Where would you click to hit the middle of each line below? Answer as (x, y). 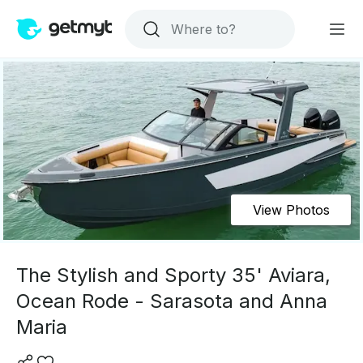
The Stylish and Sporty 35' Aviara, (173, 275)
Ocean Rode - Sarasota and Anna (172, 301)
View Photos (291, 210)
